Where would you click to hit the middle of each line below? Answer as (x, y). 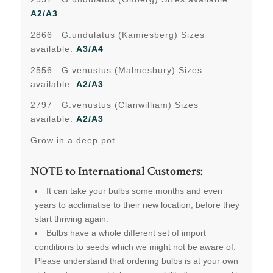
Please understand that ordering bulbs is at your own (136, 261)
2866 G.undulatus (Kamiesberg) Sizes (117, 34)
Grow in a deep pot (73, 140)
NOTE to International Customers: (116, 173)
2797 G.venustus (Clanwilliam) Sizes (114, 105)
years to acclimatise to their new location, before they (137, 205)
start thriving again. (71, 219)
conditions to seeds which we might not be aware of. (136, 247)
